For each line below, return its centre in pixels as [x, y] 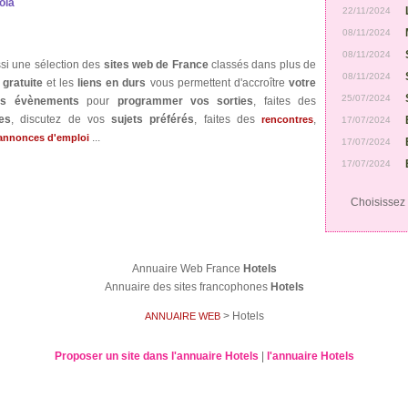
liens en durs [114, 83]
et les [60, 83]
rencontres [287, 119]
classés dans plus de [264, 65]
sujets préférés [153, 119]
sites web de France [157, 65]
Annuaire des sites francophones [187, 287]
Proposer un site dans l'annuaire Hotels [156, 356]
